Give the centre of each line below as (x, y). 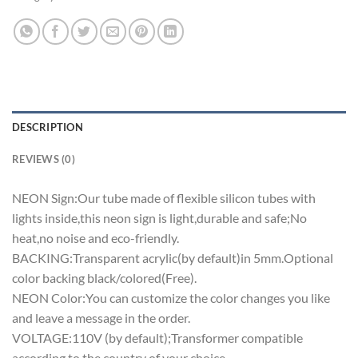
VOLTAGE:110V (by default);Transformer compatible (157, 338)
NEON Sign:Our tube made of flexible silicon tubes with (164, 198)
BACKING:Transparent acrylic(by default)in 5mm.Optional (173, 258)
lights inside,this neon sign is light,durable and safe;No (159, 218)
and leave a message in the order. (101, 318)
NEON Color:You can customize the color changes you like (171, 298)
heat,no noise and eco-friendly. (95, 238)
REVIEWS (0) (44, 159)
